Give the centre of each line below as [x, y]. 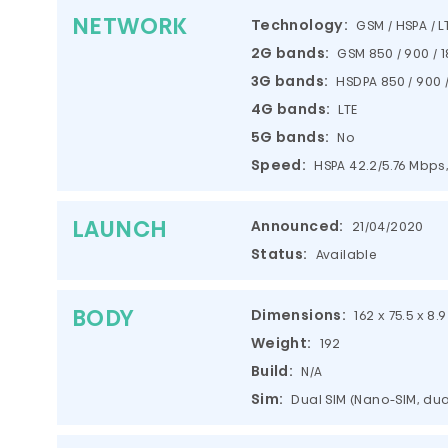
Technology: [299, 26]
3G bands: [289, 82]
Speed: [278, 166]
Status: [279, 255]
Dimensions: [298, 316]
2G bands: [290, 54]
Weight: [281, 344]
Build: [272, 372]
